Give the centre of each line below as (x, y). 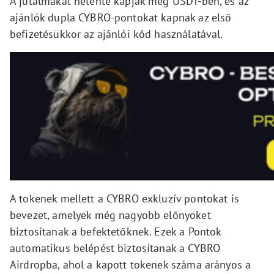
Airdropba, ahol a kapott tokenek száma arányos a (131, 264)
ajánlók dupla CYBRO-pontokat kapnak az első (121, 17)
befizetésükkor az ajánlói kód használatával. (117, 34)
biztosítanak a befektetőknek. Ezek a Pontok (116, 231)
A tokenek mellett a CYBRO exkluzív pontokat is (124, 198)
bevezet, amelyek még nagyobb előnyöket (110, 215)
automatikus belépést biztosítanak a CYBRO (115, 248)
